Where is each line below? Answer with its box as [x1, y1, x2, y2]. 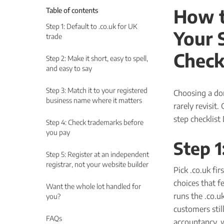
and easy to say [46, 64, 92, 72]
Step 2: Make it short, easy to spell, [46, 54, 148, 62]
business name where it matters [46, 96, 142, 104]
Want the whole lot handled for [46, 182, 141, 190]
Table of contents [46, 6, 98, 14]
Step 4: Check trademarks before [46, 118, 143, 126]
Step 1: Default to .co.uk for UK [46, 22, 137, 30]
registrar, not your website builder [46, 160, 148, 168]
